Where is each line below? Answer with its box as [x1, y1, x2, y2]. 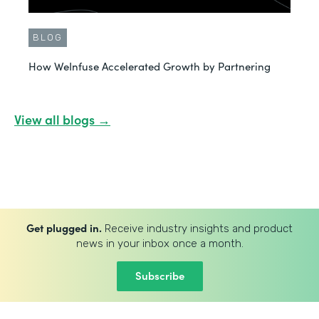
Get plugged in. [26, 220, 102, 235]
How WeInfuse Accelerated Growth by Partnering [28, 58, 271, 73]
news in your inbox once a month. [75, 237, 244, 250]
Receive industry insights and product [102, 222, 293, 235]
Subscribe [135, 268, 184, 283]
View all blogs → [14, 110, 110, 128]
